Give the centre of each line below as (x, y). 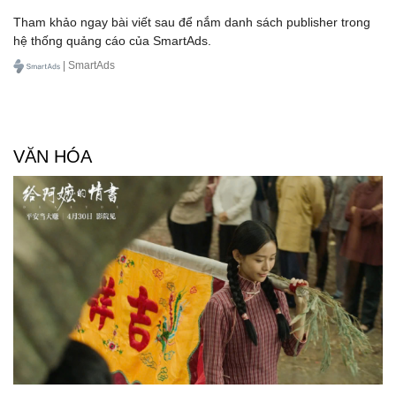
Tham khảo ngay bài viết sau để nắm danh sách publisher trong (192, 23)
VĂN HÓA (53, 157)
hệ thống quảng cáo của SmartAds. (112, 41)
